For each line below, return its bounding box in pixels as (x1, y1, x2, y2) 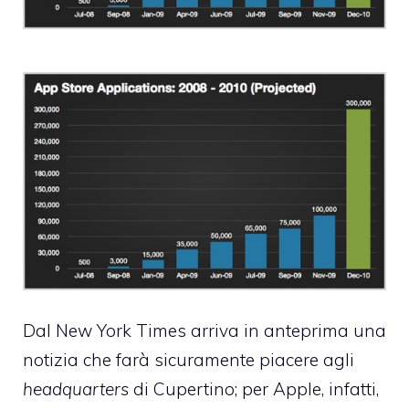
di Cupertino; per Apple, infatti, (129, 378, 379, 401)
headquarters (23, 378, 129, 401)
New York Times (56, 320, 186, 342)
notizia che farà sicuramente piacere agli (23, 349, 354, 372)
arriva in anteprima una (186, 320, 386, 342)
